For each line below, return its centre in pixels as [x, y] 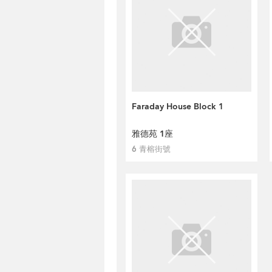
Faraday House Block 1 [178, 107]
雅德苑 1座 [152, 134]
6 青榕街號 [151, 149]
